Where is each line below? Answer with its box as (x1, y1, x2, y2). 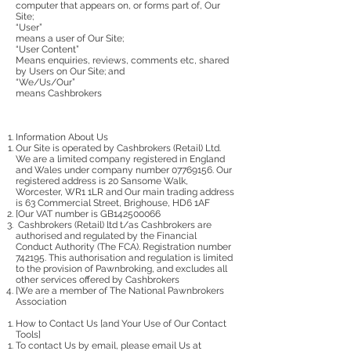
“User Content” (16, 43, 79, 55)
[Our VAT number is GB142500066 (16, 208, 161, 219)
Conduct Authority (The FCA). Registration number (16, 241, 231, 252)
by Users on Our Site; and (16, 65, 125, 77)
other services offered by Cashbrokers (16, 273, 179, 285)
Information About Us (16, 131, 108, 143)
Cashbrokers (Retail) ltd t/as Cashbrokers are (16, 219, 212, 230)
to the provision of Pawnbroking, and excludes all (16, 262, 227, 274)
